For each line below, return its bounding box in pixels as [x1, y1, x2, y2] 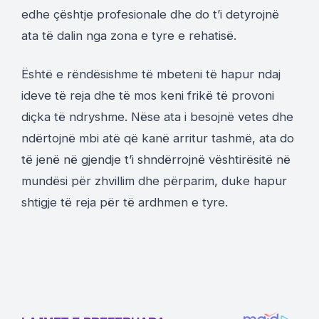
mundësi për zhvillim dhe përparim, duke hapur [21, 174, 287, 189]
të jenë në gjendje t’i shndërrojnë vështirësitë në [21, 152, 291, 167]
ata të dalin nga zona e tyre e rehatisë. [21, 28, 236, 43]
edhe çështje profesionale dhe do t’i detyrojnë [21, 7, 279, 22]
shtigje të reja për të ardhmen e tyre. [21, 195, 228, 210]
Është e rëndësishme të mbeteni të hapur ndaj [21, 67, 281, 82]
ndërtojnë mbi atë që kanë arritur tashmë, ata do [21, 131, 294, 146]
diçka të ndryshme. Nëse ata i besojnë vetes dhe [21, 110, 293, 125]
